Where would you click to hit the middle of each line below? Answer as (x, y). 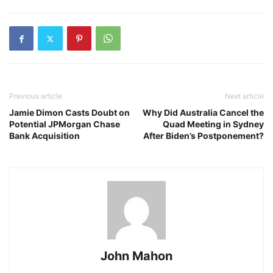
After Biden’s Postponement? (204, 136)
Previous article (36, 96)
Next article (244, 96)
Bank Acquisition (44, 136)
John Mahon (136, 256)
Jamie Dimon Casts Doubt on (69, 112)
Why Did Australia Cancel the (203, 112)
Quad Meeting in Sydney (213, 124)
